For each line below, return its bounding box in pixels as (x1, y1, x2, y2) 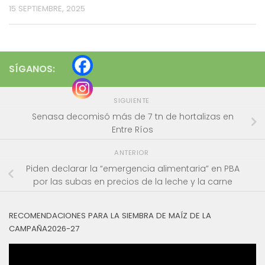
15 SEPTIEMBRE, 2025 (9, 3, 85, 15)
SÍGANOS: (9, 62, 55, 76)
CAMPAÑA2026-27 (9, 222, 79, 234)
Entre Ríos (112, 124, 153, 136)
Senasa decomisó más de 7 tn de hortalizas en (31, 111, 234, 123)
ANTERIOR (114, 147, 151, 157)
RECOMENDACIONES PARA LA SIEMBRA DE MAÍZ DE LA (9, 209, 211, 221)
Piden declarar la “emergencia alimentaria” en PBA (25, 163, 240, 175)
